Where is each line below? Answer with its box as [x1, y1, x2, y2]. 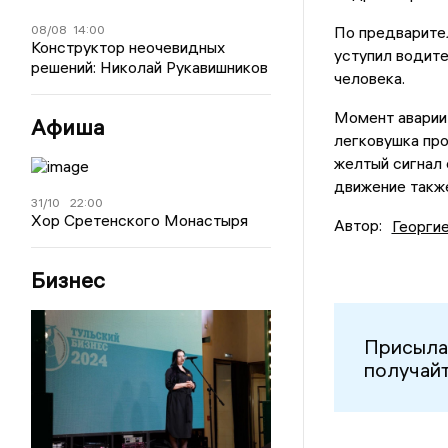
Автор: [333, 215, 382, 236]
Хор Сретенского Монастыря [31, 210, 249, 230]
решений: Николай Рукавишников [31, 57, 269, 77]
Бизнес [31, 266, 106, 294]
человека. [333, 68, 405, 89]
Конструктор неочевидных [31, 37, 226, 57]
